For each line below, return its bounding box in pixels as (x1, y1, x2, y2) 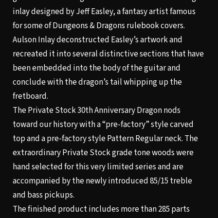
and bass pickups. (12, 189, 74, 201)
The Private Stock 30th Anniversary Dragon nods (12, 105, 181, 117)
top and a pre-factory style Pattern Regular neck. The (12, 133, 198, 145)
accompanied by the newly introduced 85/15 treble (12, 175, 192, 187)
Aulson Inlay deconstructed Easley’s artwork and (12, 34, 182, 46)
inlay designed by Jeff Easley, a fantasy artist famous (12, 6, 196, 18)
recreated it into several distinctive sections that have (12, 48, 204, 60)
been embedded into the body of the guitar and (12, 62, 181, 74)
